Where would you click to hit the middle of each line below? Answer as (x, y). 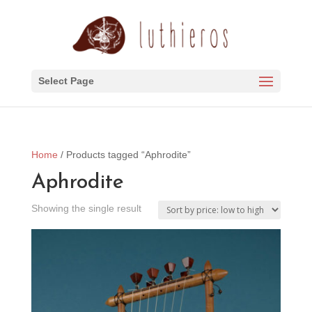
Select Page (66, 81)
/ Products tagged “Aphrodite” (124, 155)
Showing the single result (86, 208)
